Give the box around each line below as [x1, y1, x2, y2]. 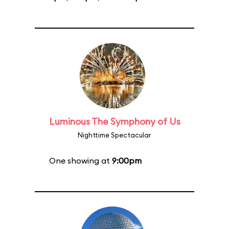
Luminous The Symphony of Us [49, 116, 180, 127]
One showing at [49, 155, 112, 166]
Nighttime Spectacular [78, 131, 151, 139]
